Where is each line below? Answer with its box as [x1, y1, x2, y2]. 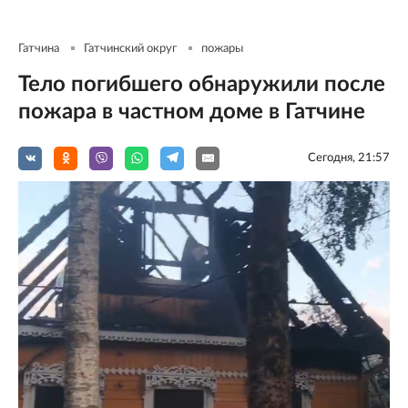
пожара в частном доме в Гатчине [18, 100, 365, 123]
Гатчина [18, 42, 59, 55]
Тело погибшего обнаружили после [18, 73, 385, 96]
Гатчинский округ [84, 42, 177, 55]
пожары [201, 42, 243, 55]
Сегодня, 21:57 [308, 151, 390, 164]
